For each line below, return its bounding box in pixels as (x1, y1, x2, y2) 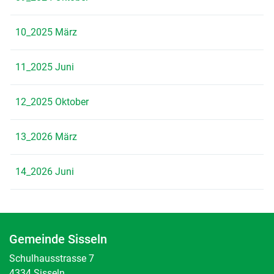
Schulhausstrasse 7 (9, 252, 94, 264)
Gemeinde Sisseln (9, 231, 107, 246)
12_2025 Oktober (15, 95, 89, 108)
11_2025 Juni (15, 61, 74, 73)
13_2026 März (15, 130, 77, 143)
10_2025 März (15, 26, 77, 38)
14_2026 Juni (15, 165, 74, 177)
